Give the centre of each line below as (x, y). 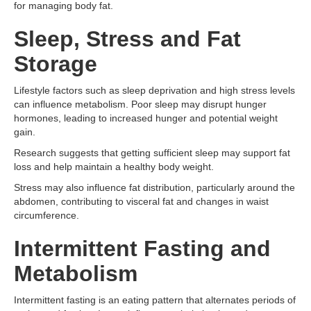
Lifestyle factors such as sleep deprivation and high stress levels (154, 90)
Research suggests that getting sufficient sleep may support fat (152, 153)
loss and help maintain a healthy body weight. (114, 167)
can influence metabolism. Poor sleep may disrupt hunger (140, 104)
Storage (56, 64)
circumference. (47, 215)
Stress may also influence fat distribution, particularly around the (154, 187)
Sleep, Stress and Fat (127, 39)
